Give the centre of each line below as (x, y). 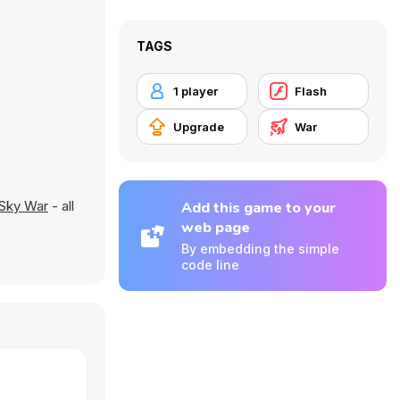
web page (216, 228)
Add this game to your (258, 208)
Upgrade (199, 127)
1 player (196, 91)
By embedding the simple (260, 249)
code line (210, 265)
